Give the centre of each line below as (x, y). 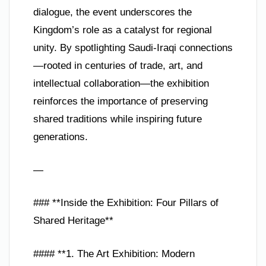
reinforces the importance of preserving (121, 102)
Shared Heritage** (73, 221)
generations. (61, 137)
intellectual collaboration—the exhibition (121, 84)
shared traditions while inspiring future (118, 119)
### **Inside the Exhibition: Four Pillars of (126, 203)
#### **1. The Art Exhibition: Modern (114, 254)
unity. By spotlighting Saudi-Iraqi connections (133, 48)
